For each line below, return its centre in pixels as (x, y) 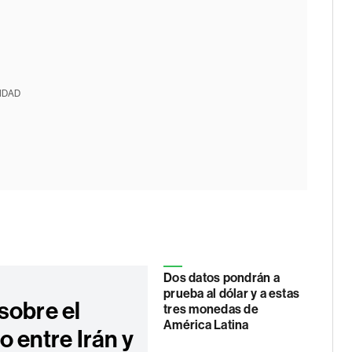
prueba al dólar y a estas (232, 293)
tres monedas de (211, 309)
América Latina (206, 325)
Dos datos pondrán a (222, 278)
